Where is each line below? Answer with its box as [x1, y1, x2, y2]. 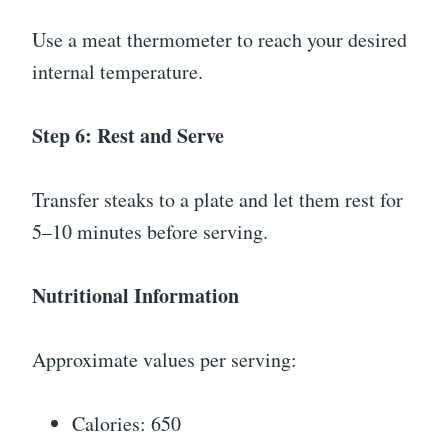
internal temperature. [32, 58, 203, 86]
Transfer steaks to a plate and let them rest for [32, 186, 403, 214]
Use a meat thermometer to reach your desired [32, 26, 407, 54]
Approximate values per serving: [32, 346, 297, 374]
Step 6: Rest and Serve [32, 121, 224, 151]
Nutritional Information [32, 281, 239, 311]
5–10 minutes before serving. [32, 218, 268, 246]
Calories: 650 [72, 410, 181, 438]
